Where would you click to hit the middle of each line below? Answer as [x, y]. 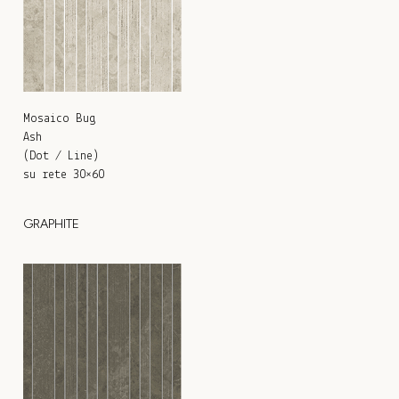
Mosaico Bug [60, 118]
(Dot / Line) [61, 156]
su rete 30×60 [64, 175]
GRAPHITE [51, 224]
